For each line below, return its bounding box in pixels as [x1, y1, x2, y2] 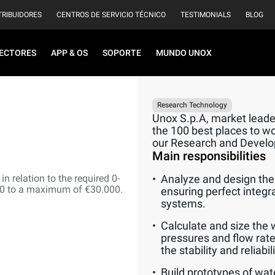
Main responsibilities [152, 149, 266, 163]
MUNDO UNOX [156, 48, 212, 58]
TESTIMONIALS [180, 10, 231, 19]
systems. [161, 197, 206, 210]
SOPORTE [103, 48, 141, 58]
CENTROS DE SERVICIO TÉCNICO [56, 10, 166, 19]
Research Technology [157, 101, 227, 109]
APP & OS [51, 48, 88, 58]
